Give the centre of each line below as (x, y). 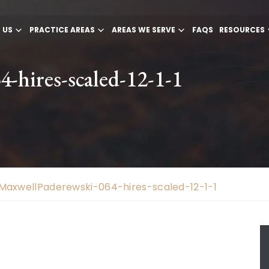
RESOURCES (242, 30)
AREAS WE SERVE (144, 30)
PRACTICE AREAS (62, 30)
